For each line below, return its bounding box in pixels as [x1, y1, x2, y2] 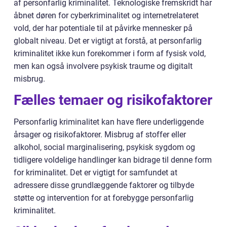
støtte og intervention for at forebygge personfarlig [14, 193, 194, 203]
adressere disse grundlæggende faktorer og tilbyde [14, 180, 194, 191]
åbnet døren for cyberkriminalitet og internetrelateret [14, 11, 199, 21]
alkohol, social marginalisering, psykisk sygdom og [14, 142, 195, 153]
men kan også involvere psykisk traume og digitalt [14, 61, 193, 71]
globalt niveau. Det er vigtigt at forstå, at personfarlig [14, 36, 202, 46]
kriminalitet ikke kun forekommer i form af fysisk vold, [14, 49, 206, 59]
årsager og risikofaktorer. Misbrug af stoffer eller [14, 130, 186, 140]
